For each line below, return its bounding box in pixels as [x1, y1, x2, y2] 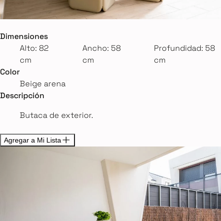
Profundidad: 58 [154, 43, 216, 54]
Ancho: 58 [82, 43, 121, 54]
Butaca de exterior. [20, 110, 93, 121]
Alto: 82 [20, 43, 49, 54]
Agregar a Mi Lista [4, 136, 61, 144]
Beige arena [20, 78, 66, 89]
